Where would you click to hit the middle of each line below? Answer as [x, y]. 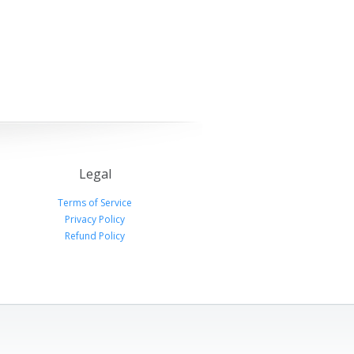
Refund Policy [95, 236]
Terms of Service [95, 203]
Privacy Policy [95, 219]
